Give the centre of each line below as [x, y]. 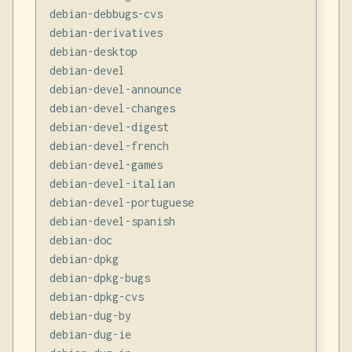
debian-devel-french [109, 145]
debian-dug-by [90, 315]
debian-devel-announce [115, 89]
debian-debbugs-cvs [106, 13]
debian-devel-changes [112, 108]
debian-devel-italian [112, 183]
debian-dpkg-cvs [96, 296]
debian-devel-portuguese [121, 202]
